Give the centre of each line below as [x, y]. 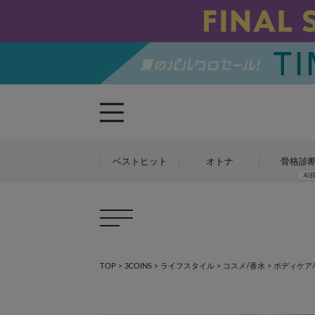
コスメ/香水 [244, 266]
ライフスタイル [187, 266]
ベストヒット [140, 162]
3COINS [138, 266]
